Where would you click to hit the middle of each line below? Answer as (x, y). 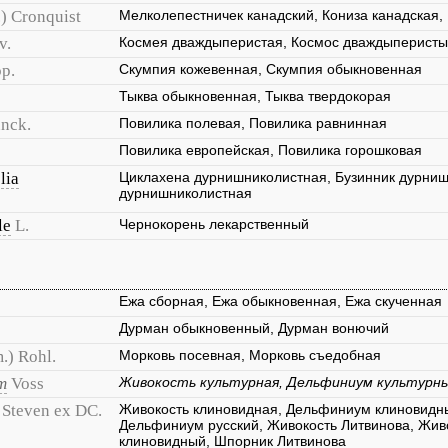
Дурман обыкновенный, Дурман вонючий (254, 328)
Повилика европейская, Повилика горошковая (270, 150)
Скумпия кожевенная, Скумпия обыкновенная (270, 69)
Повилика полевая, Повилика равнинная (253, 123)
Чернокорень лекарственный (214, 224)
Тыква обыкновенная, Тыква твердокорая (255, 96)
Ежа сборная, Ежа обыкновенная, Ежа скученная (280, 301)
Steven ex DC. (52, 410)
